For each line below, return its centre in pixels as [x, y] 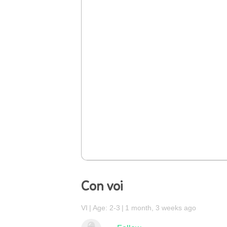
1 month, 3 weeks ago [161, 208]
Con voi [102, 186]
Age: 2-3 [106, 208]
